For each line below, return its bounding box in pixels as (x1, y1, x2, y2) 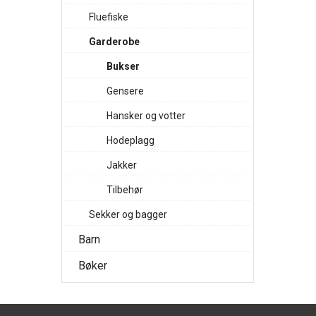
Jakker (107, 159, 137, 171)
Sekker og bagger (89, 209, 167, 220)
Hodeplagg (107, 135, 154, 146)
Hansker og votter (107, 110, 186, 121)
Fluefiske (89, 11, 128, 23)
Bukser (107, 61, 140, 72)
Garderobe (89, 36, 140, 47)
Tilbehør (107, 184, 143, 195)
